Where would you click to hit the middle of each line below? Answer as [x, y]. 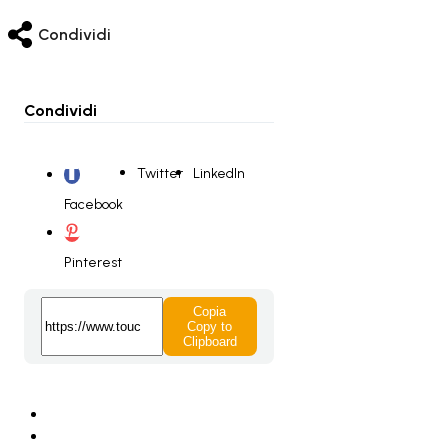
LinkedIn [219, 173]
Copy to [210, 327]
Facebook [93, 205]
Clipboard [209, 342]
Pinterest [93, 263]
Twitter [160, 173]
